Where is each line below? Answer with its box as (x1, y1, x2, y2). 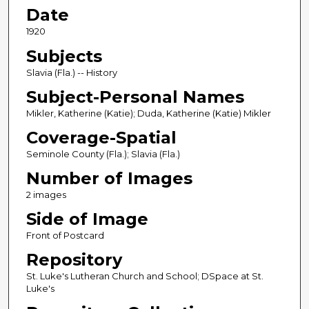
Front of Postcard (26, 229, 104, 241)
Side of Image (26, 208, 148, 229)
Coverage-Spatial (26, 127, 177, 148)
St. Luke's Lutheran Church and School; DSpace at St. (26, 270, 263, 281)
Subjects (26, 46, 102, 66)
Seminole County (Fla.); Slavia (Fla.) (26, 148, 180, 159)
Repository (26, 249, 122, 270)
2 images (26, 188, 66, 200)
